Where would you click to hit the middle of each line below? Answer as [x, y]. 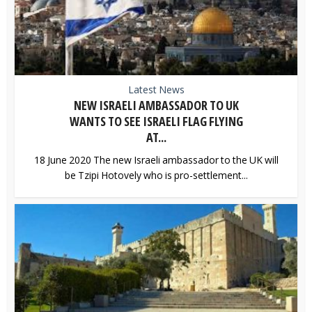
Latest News [156, 89]
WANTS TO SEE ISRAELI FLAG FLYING [156, 121]
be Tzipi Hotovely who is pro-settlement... [156, 175]
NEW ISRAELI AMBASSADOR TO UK [156, 105]
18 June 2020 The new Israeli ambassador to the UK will [156, 159]
